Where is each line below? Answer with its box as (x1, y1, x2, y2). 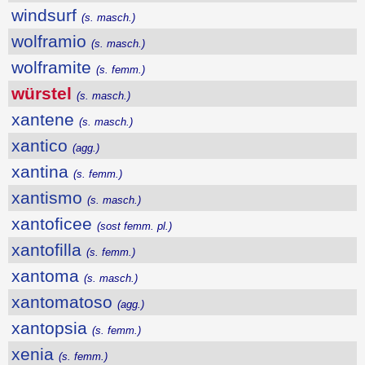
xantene (11, 109, 79, 129)
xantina (11, 161, 73, 181)
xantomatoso (11, 292, 117, 311)
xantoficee (11, 213, 97, 233)
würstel (11, 83, 77, 103)
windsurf (11, 5, 81, 24)
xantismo (11, 187, 87, 207)
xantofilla (11, 240, 86, 259)
